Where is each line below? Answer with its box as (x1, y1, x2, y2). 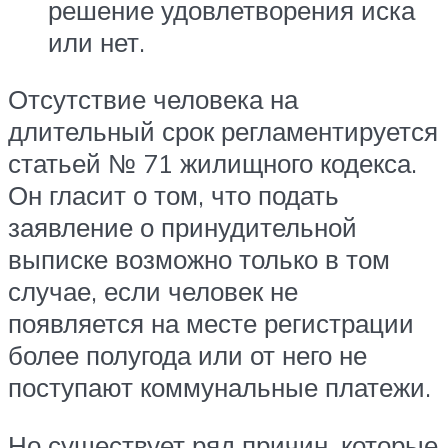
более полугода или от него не (8, 339, 367, 372)
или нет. (48, 25, 145, 58)
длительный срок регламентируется (8, 115, 438, 148)
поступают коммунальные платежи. (8, 371, 431, 404)
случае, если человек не (8, 275, 298, 308)
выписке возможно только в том (8, 243, 390, 276)
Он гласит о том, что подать (8, 179, 339, 212)
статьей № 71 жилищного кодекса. (8, 147, 417, 180)
